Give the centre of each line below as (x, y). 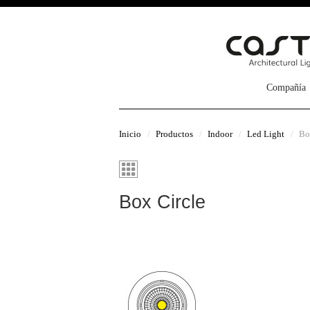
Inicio (130, 134)
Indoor (220, 134)
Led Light (266, 134)
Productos (174, 134)
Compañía (286, 88)
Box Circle (162, 202)
